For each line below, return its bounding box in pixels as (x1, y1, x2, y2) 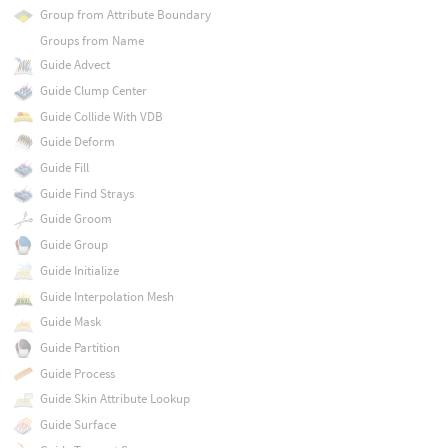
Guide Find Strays (39, 184, 134, 202)
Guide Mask (39, 313, 101, 331)
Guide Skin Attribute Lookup (39, 390, 190, 408)
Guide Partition (39, 338, 120, 356)
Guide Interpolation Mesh (39, 287, 174, 305)
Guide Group (39, 236, 108, 254)
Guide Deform (39, 133, 115, 151)
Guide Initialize (39, 261, 119, 279)
